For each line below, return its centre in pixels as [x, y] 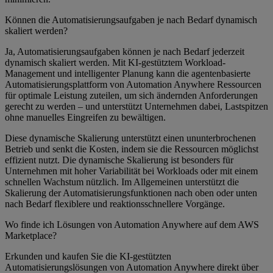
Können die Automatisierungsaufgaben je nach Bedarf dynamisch [131, 20]
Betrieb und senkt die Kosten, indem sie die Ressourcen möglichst [132, 149]
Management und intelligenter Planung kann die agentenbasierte [128, 74]
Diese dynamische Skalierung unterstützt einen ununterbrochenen [130, 138]
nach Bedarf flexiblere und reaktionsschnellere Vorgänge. [115, 204]
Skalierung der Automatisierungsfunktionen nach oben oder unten [131, 193]
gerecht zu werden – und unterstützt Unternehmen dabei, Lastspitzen [136, 107]
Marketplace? [31, 236]
